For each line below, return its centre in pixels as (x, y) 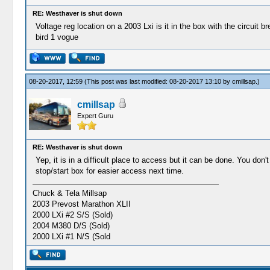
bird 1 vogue (57, 37)
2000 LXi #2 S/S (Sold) (72, 215)
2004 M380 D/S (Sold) (71, 226)
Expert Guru (95, 116)
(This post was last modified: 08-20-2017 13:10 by (158, 81)
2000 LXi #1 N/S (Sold (71, 237)
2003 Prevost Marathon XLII (81, 204)
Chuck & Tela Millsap (69, 193)
